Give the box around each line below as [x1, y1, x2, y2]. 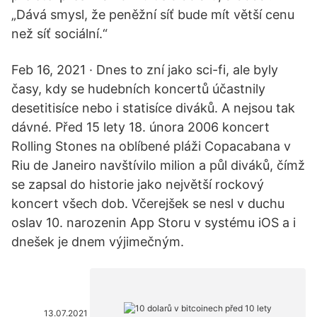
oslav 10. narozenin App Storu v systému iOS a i [11, 215, 296, 230]
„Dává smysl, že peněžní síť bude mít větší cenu [11, 7, 294, 22]
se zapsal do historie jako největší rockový [11, 177, 264, 192]
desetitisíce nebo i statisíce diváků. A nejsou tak [11, 100, 295, 115]
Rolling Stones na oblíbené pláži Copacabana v [11, 139, 291, 154]
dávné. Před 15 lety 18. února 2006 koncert [11, 120, 270, 134]
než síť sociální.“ [11, 26, 108, 41]
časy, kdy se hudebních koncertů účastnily [11, 81, 265, 96]
